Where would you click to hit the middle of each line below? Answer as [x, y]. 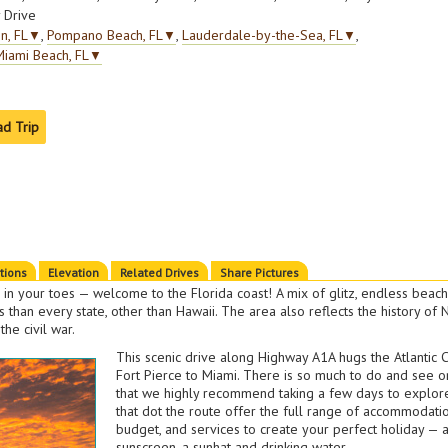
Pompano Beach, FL [105, 35]
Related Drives [160, 272]
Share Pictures [260, 272]
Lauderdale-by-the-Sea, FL [263, 35]
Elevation [74, 272]
